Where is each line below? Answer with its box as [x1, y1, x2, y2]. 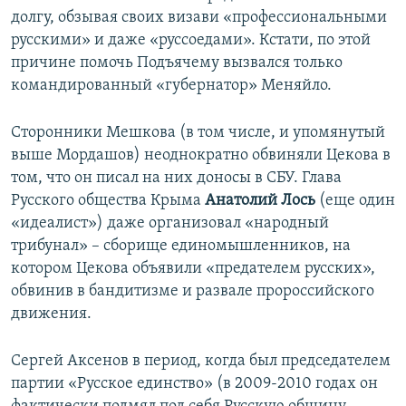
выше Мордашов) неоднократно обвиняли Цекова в [11, 147, 391, 165]
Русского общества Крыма [11, 192, 205, 210]
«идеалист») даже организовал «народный [11, 215, 329, 233]
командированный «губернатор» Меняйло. [11, 77, 332, 95]
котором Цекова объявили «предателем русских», [11, 260, 375, 278]
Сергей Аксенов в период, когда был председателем [11, 353, 391, 371]
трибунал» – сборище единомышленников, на [11, 237, 351, 256]
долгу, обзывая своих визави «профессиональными [11, 9, 387, 27]
